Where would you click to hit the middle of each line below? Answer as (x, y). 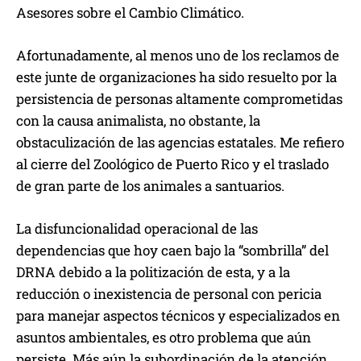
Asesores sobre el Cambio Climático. (130, 13)
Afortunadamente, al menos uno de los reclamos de (178, 56)
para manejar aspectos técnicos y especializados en (178, 316)
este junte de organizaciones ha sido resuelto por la (176, 77)
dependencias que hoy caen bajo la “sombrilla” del (172, 251)
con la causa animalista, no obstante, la (138, 121)
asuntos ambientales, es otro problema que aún (164, 338)
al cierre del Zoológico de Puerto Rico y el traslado (172, 164)
